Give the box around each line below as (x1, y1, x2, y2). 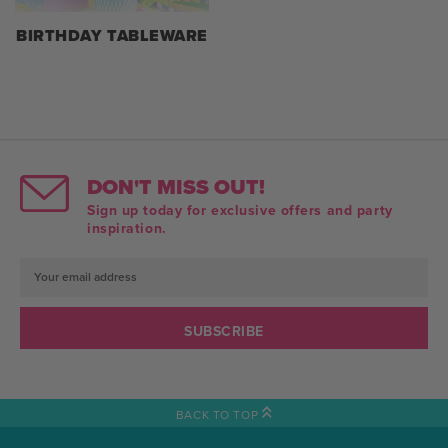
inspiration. (87, 217, 167, 239)
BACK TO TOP (175, 406, 262, 425)
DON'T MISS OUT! (87, 170, 265, 202)
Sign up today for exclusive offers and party (87, 199, 393, 221)
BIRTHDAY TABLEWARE (15, 23, 209, 47)
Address (20, 295, 73, 313)
